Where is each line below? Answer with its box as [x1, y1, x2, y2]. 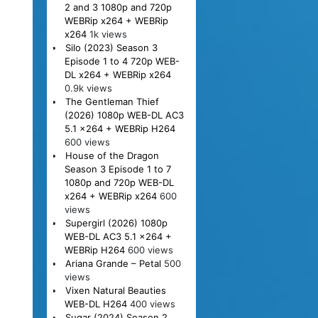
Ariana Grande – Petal [65, 257, 161, 269]
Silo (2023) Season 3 [65, 41, 158, 53]
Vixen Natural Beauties [65, 284, 166, 296]
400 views [129, 297, 175, 309]
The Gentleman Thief [65, 95, 159, 107]
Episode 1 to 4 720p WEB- [64, 55, 180, 67]
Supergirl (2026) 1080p [65, 216, 168, 229]
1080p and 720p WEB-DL [64, 176, 174, 188]
